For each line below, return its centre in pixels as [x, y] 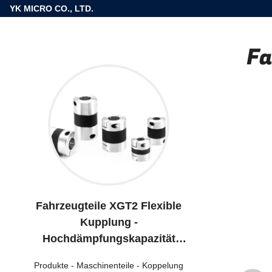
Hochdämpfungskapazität [109, 239]
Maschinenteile [105, 265]
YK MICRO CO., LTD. [52, 8]
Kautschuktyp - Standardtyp [109, 255]
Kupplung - [109, 222]
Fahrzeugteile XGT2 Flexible [109, 206]
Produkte [51, 265]
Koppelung [163, 265]
